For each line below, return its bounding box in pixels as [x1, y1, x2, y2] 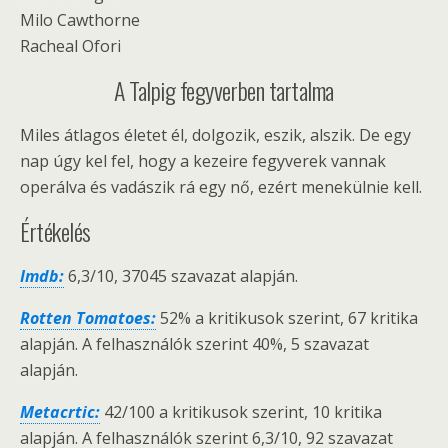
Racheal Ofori [20, 35, 121, 58]
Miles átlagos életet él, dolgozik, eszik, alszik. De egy [20, 124, 411, 147]
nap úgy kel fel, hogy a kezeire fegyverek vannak [20, 150, 386, 173]
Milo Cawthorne [20, 9, 140, 32]
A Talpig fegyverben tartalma [114, 72, 334, 109]
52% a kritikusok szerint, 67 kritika [156, 307, 418, 330]
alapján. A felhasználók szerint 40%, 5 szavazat [20, 333, 369, 356]
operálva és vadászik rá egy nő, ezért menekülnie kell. [20, 176, 422, 199]
